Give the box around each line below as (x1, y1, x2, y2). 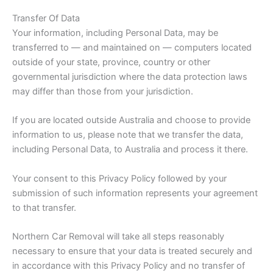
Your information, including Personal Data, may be (12, 27, 218, 38)
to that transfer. (12, 202, 76, 213)
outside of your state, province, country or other (12, 56, 210, 68)
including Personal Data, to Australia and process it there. (12, 144, 248, 155)
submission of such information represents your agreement (12, 187, 258, 199)
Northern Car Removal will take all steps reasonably (12, 231, 224, 242)
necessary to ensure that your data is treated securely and (12, 246, 252, 257)
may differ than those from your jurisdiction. (12, 85, 193, 97)
